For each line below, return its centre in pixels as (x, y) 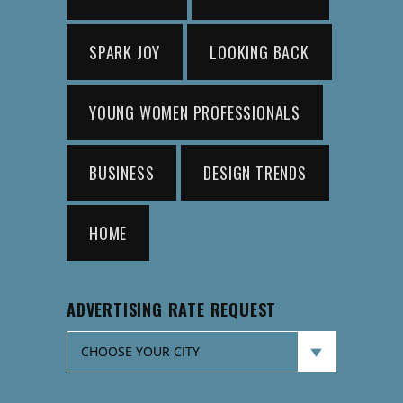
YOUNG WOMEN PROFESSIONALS (195, 113)
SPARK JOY (125, 53)
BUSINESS (122, 173)
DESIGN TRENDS (255, 173)
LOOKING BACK (260, 53)
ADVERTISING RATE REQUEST (172, 310)
